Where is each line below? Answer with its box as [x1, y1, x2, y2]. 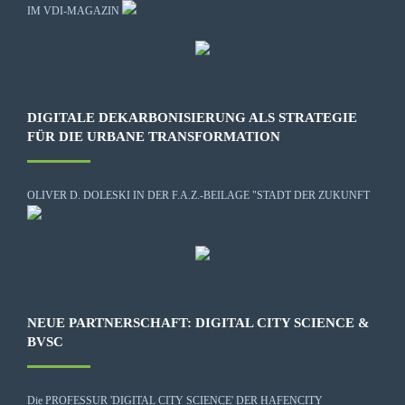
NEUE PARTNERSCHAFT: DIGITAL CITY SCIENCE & [27, 315, 370, 330]
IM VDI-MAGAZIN [27, 4, 119, 17]
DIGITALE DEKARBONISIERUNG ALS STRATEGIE [27, 109, 357, 125]
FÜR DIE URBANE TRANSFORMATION [27, 128, 280, 144]
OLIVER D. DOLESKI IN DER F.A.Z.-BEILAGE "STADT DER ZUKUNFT [27, 188, 370, 202]
